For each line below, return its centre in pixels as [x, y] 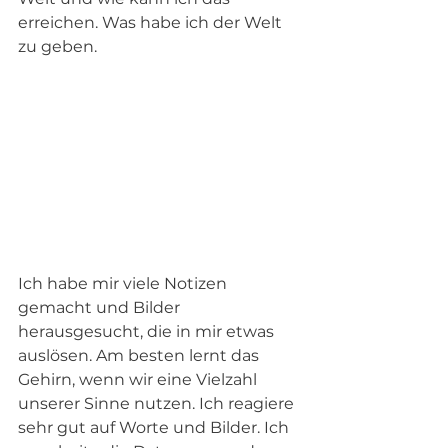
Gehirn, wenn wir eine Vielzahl [139, 379]
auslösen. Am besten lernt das [140, 355]
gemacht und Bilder [101, 307]
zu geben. [57, 46]
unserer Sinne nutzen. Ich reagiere [158, 403]
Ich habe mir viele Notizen [124, 283]
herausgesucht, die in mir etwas [148, 331]
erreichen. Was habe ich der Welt [152, 22]
